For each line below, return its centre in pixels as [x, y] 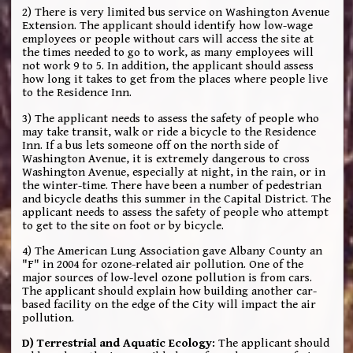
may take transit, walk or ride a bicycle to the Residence [169, 132]
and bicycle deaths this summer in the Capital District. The [177, 199]
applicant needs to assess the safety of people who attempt [176, 212]
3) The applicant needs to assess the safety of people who [171, 118]
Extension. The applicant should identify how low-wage [168, 26]
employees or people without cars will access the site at [168, 39]
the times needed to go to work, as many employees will [168, 53]
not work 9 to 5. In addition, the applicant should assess [168, 66]
